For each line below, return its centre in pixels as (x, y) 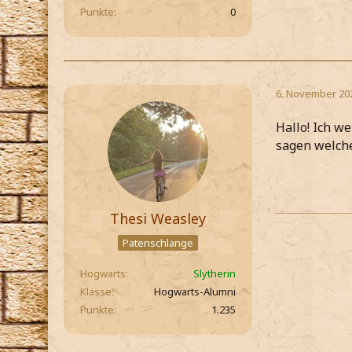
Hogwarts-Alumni (195, 292)
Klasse (96, 292)
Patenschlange (158, 242)
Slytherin (214, 274)
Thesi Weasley (158, 219)
